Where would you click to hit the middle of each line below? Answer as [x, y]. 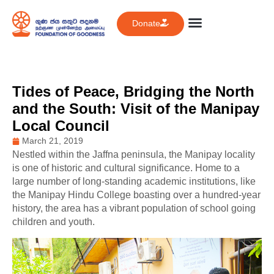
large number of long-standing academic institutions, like [134, 182]
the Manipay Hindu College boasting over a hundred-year [136, 195]
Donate [146, 24]
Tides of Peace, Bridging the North [133, 92]
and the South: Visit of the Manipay [136, 109]
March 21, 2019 [53, 141]
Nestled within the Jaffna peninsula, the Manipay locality [134, 155]
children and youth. [54, 222]
